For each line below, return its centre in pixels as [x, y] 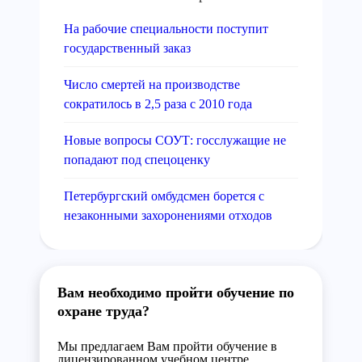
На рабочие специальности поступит [166, 29]
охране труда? [103, 311]
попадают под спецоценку [137, 160]
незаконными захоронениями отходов [168, 215]
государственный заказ [127, 48]
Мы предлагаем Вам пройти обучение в [167, 346]
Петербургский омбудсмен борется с [164, 196]
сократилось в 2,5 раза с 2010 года [158, 104]
